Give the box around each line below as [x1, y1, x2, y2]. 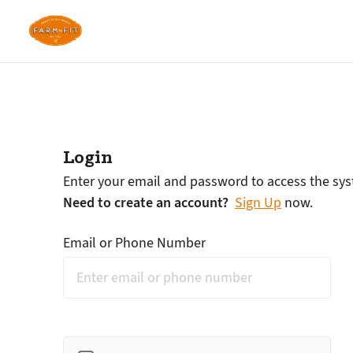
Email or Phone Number [63, 233, 206, 252]
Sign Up [235, 193, 281, 212]
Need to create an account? [63, 193, 229, 212]
